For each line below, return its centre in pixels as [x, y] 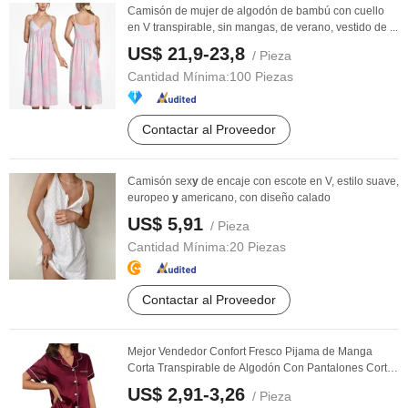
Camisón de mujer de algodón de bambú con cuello [256, 11]
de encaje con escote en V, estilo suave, [299, 181]
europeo [150, 198]
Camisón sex [160, 181]
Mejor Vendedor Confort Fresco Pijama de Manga [250, 352]
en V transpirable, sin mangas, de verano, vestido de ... [263, 27]
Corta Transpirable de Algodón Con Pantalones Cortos [263, 368]
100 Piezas [261, 76]
